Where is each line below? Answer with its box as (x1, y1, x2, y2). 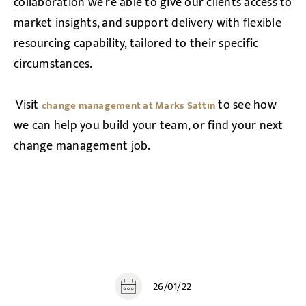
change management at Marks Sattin (41, 97, 215, 114)
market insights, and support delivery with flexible (14, 13, 281, 33)
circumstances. (14, 54, 93, 74)
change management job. (14, 136, 151, 156)
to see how (215, 95, 277, 115)
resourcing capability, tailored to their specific (14, 33, 259, 54)
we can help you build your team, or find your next (14, 115, 283, 136)
